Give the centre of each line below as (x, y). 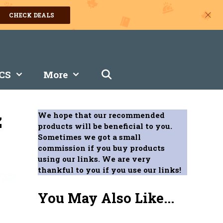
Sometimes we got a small (89, 137)
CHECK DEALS (32, 15)
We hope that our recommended (101, 115)
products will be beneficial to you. (105, 126)
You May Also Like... (106, 198)
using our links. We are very (94, 159)
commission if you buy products (101, 148)
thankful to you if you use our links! (110, 170)
